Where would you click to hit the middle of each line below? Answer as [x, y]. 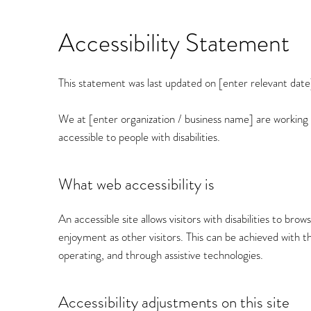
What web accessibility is [136, 184]
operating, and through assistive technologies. [161, 255]
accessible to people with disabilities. [139, 137]
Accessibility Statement [174, 43]
